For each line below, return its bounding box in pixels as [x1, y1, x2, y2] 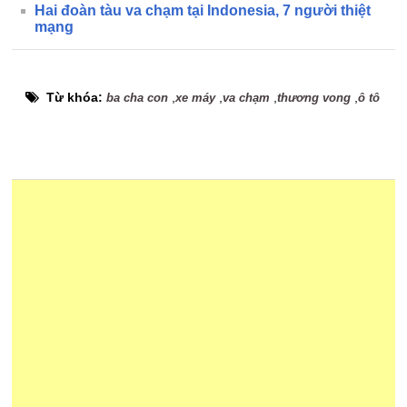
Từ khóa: [46, 90, 107, 104]
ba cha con [106, 91, 169, 104]
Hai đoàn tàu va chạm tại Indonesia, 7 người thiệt [35, 3, 372, 18]
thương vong [277, 91, 352, 104]
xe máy [175, 91, 216, 104]
